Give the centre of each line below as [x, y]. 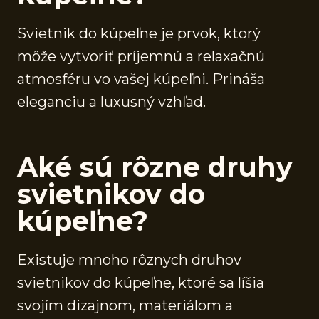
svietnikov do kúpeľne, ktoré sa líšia [141, 282]
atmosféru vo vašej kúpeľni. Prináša [141, 79]
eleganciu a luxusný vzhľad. [111, 101]
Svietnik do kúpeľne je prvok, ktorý [139, 33]
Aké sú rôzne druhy [155, 167]
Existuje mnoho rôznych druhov [129, 260]
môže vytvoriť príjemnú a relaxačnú [141, 56]
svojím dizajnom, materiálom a [125, 305]
